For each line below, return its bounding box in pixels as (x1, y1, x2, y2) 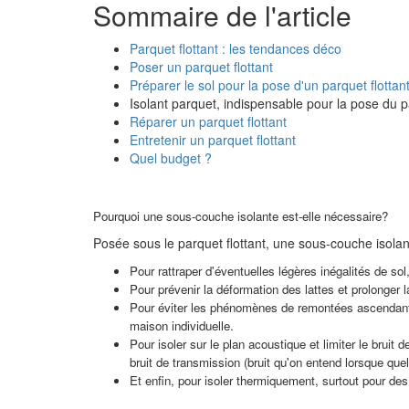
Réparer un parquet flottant (130, 112, 287, 131)
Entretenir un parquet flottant (130, 131, 296, 149)
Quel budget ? (130, 149, 212, 167)
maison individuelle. (130, 317, 234, 334)
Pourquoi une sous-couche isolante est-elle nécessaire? (93, 207, 388, 225)
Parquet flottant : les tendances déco (130, 39, 341, 58)
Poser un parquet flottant (130, 58, 273, 76)
